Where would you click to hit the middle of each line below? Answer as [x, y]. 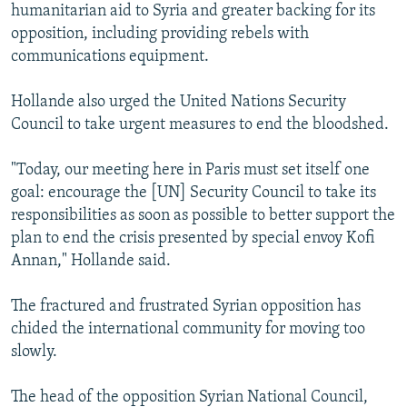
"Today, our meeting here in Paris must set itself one [190, 170]
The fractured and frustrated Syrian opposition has [186, 306]
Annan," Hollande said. [91, 261]
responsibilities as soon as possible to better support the [203, 215]
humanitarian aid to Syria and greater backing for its [193, 11]
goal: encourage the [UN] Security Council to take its [194, 193]
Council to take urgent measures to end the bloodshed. [200, 124]
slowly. [34, 352]
